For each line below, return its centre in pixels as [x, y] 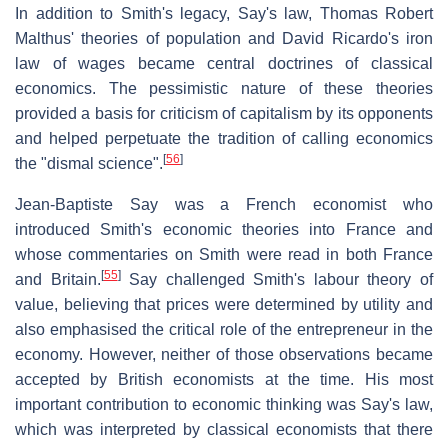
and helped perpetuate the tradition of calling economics [224, 139]
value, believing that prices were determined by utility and [224, 305]
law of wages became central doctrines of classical [224, 64]
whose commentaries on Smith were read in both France [224, 255]
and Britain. [58, 280]
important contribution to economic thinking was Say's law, [224, 405]
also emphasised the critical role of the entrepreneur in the [224, 330]
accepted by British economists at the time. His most [224, 380]
